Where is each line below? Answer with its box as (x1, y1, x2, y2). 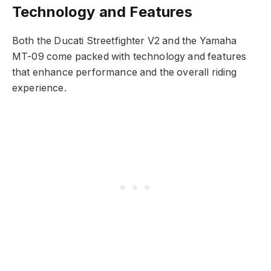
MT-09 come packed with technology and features (12, 51, 247, 63)
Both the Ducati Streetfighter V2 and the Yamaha (12, 35, 237, 47)
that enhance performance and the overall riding (12, 67, 237, 79)
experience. (12, 82, 67, 94)
